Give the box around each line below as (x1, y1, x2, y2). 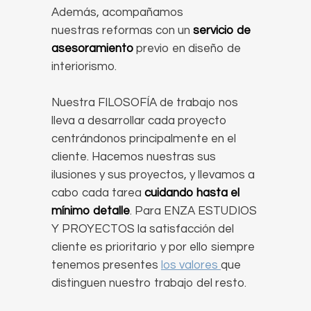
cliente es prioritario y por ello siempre (51, 241, 255, 253)
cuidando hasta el (144, 187, 239, 199)
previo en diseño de (133, 42, 241, 55)
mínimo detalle (51, 205, 130, 217)
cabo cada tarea (51, 187, 144, 199)
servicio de (193, 24, 251, 37)
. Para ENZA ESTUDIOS (130, 205, 257, 217)
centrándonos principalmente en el (51, 133, 236, 145)
